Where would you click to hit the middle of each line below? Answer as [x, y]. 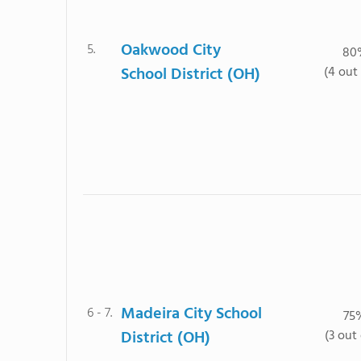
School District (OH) [191, 75]
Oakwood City [171, 51]
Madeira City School [191, 314]
